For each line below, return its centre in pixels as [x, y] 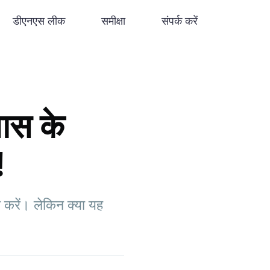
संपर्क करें [180, 21]
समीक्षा [113, 21]
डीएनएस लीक [39, 21]
